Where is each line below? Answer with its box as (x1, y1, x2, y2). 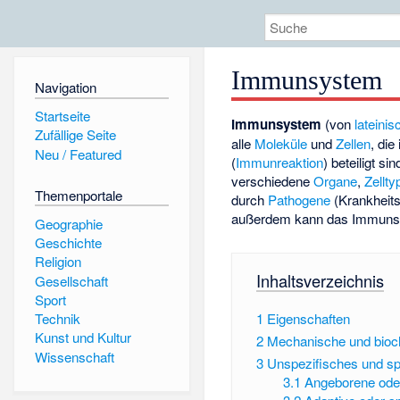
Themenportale (34, 185, 122, 204)
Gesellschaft (34, 271, 108, 290)
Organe (313, 171, 358, 191)
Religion (34, 252, 81, 271)
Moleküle (254, 134, 308, 154)
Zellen (336, 134, 371, 154)
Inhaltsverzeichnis (255, 268, 384, 292)
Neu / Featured (34, 144, 121, 163)
